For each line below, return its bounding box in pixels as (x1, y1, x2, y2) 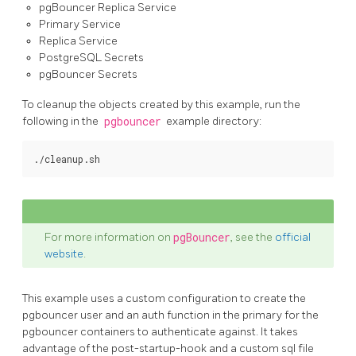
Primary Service (39, 17, 121, 31)
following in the (22, 114, 101, 128)
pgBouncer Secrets (39, 67, 137, 81)
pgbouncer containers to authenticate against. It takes (22, 324, 298, 339)
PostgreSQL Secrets (39, 50, 144, 64)
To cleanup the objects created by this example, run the (22, 97, 300, 111)
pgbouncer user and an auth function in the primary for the (22, 308, 319, 322)
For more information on (44, 230, 173, 244)
